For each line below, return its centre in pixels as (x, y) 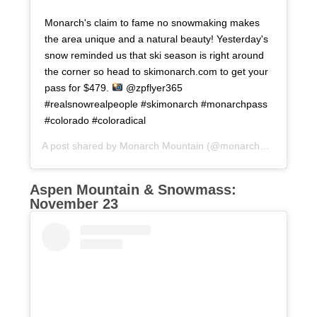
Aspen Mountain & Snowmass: (133, 189)
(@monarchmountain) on (232, 145)
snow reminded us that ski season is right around (155, 55)
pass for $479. (79, 87)
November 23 (74, 203)
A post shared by (81, 145)
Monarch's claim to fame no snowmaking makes (152, 22)
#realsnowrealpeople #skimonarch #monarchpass (156, 104)
